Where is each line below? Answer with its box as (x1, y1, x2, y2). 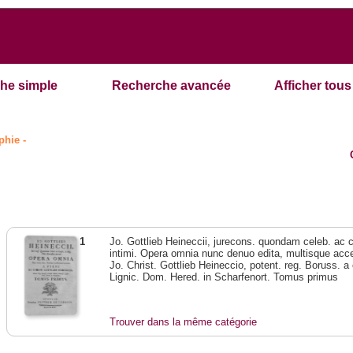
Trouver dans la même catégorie (110, 316, 258, 329)
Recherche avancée (112, 79, 232, 93)
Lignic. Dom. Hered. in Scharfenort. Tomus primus (110, 271, 339, 284)
